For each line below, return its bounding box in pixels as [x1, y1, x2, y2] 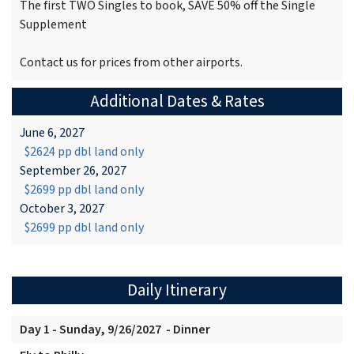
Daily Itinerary [127, 278, 227, 303]
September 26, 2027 [20, 162, 126, 180]
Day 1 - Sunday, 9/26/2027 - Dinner [20, 321, 210, 339]
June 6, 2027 [20, 124, 85, 142]
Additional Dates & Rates [89, 89, 265, 115]
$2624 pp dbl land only [20, 143, 144, 161]
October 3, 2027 [20, 200, 104, 218]
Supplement [20, 16, 87, 34]
